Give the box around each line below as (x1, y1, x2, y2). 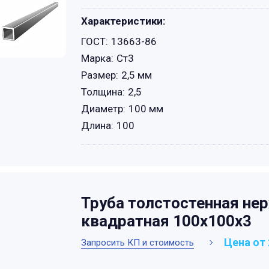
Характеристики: (81, 15, 165, 27)
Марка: (81, 52, 113, 64)
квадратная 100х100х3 (81, 212, 252, 230)
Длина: (81, 119, 113, 131)
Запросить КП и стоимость (81, 237, 194, 248)
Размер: (81, 69, 118, 81)
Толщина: (81, 86, 125, 98)
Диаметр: (81, 103, 125, 115)
